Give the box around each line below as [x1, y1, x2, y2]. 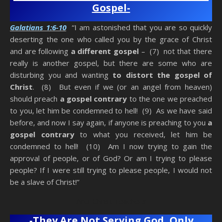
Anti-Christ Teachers [76, 196, 146, 207]
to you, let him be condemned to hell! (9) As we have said [10, 106, 212, 116]
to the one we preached [127, 94, 213, 104]
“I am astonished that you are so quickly [66, 22, 212, 33]
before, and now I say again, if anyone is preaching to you [10, 117, 208, 128]
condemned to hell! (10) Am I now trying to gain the [10, 141, 212, 152]
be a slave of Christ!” [10, 177, 79, 187]
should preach [10, 94, 60, 104]
